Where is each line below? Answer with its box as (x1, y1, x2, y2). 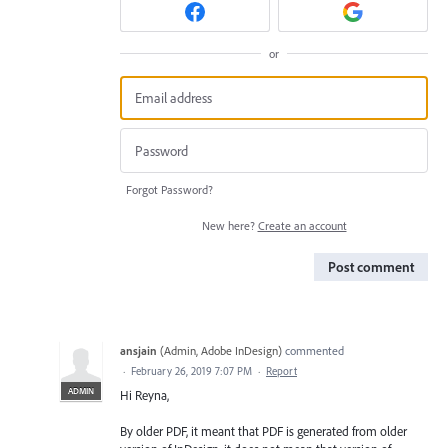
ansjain (120, 342, 157, 358)
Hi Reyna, (120, 386, 169, 403)
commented (282, 342, 344, 358)
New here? (201, 217, 258, 233)
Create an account (257, 217, 347, 233)
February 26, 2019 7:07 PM (131, 363, 252, 378)
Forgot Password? (126, 181, 213, 197)
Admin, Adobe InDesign (164, 342, 278, 358)
